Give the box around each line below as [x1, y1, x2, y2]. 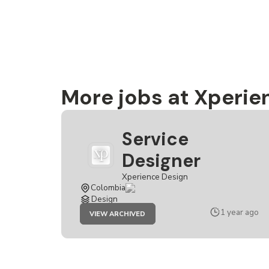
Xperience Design [122, 171, 188, 183]
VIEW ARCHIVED [89, 209, 146, 219]
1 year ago [220, 206, 259, 218]
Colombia [91, 181, 125, 193]
